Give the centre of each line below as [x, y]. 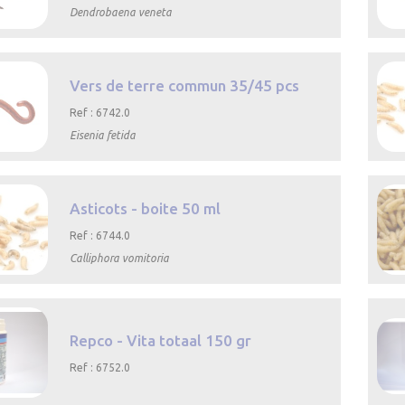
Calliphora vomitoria [120, 259]
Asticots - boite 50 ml [146, 209]
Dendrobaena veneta [121, 13]
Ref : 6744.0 [100, 236]
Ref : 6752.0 [100, 368]
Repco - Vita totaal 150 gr [161, 341]
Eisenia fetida [103, 136]
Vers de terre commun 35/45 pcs [185, 86]
